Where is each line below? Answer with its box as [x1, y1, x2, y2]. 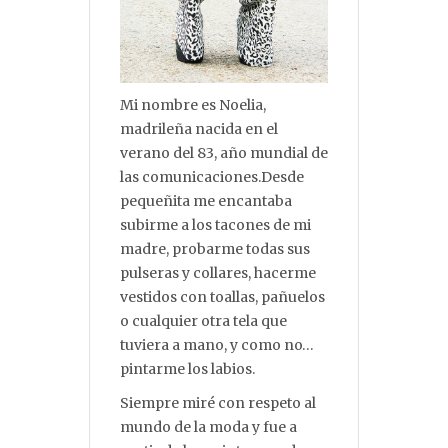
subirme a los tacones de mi [120, 216, 311, 235]
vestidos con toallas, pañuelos [120, 288, 325, 307]
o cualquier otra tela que [120, 312, 287, 331]
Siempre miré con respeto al [120, 394, 316, 413]
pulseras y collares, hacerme [120, 264, 316, 283]
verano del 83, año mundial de [120, 144, 328, 163]
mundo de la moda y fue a [120, 418, 297, 437]
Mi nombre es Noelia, [120, 96, 266, 115]
